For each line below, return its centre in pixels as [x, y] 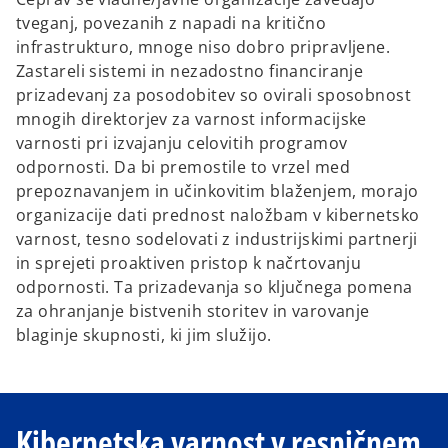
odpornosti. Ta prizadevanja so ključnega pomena [214, 287]
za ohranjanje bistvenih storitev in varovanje [193, 311]
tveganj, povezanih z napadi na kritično [171, 23]
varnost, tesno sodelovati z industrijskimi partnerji [217, 239]
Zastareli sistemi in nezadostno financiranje [190, 71]
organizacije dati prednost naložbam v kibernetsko [218, 215]
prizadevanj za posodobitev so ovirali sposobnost [214, 95]
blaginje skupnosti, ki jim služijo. [144, 335]
